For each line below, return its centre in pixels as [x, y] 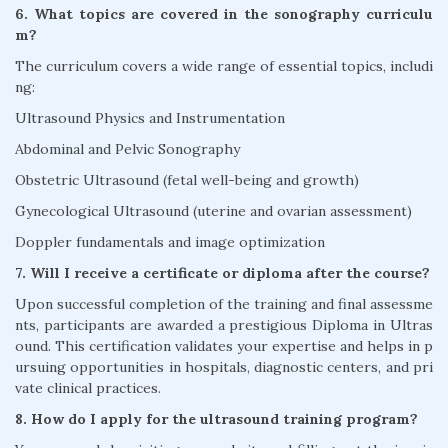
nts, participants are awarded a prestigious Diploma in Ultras [224, 325]
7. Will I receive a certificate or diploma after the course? [222, 273]
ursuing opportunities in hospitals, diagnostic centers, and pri [224, 367]
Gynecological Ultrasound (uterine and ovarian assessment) [213, 211]
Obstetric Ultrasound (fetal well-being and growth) [187, 180]
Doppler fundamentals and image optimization [170, 242]
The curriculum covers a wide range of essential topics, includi [224, 66]
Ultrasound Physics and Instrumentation [150, 118]
